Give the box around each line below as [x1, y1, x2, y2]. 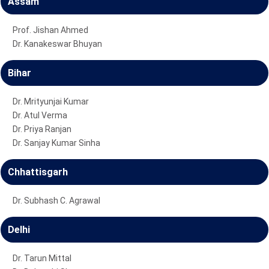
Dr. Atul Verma [13, 110, 67, 120]
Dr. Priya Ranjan [13, 124, 71, 134]
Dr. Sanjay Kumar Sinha [13, 138, 100, 148]
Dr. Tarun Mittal [13, 253, 71, 263]
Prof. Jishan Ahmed [13, 25, 88, 35]
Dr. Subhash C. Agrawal [13, 195, 100, 205]
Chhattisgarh [8, 166, 68, 178]
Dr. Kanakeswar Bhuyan [13, 38, 102, 49]
